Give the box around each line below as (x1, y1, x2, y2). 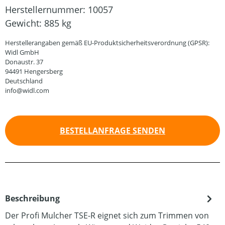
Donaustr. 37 (5, 57, 43, 66)
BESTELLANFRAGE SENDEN (60, 125, 165, 136)
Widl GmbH (5, 48, 39, 57)
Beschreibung (5, 193, 60, 204)
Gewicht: (5, 17, 44, 29)
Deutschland (5, 76, 43, 85)
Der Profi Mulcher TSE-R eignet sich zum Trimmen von (5, 210, 209, 221)
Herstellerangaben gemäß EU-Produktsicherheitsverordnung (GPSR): (5, 38, 209, 47)
